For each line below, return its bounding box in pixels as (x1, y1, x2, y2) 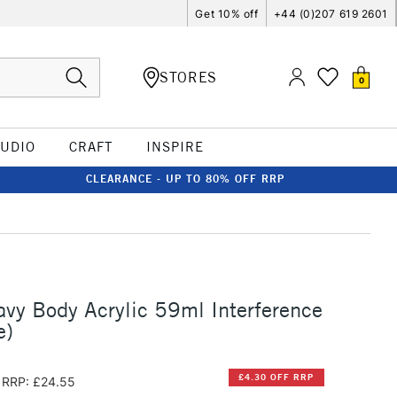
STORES (160, 67, 217, 86)
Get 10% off (195, 6, 259, 20)
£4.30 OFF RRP (238, 371, 315, 384)
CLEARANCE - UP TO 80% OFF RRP (86, 172, 284, 185)
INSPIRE (145, 138, 204, 155)
